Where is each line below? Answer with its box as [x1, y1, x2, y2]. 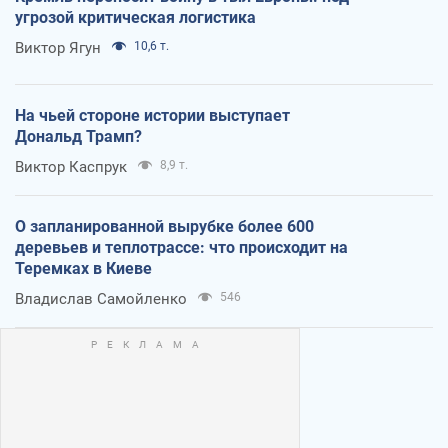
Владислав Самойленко [15, 290, 187, 309]
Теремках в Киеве [15, 259, 152, 279]
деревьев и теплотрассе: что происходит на [15, 238, 348, 258]
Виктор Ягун [15, 39, 101, 58]
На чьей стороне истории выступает [15, 106, 290, 126]
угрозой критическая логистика [15, 8, 256, 28]
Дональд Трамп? [15, 127, 142, 147]
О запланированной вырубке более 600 [15, 217, 314, 237]
